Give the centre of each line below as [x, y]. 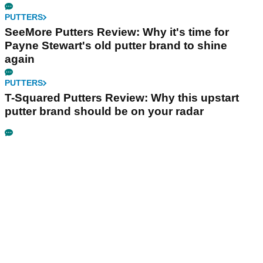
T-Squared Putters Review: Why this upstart [122, 98]
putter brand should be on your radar [104, 112]
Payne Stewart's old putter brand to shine [116, 46]
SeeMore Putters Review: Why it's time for [117, 32]
